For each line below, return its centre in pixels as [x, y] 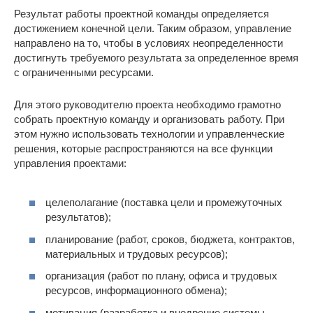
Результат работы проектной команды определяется [141, 13]
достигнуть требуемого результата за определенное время [156, 57]
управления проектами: [70, 163]
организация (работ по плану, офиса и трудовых [161, 276]
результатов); [78, 217]
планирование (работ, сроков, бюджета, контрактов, [170, 239]
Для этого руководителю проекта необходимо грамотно [147, 104]
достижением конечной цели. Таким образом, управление [153, 28]
